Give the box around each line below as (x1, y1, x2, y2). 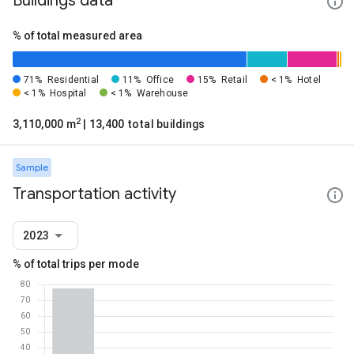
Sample (16, 161, 48, 173)
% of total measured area (13, 29, 142, 42)
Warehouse (136, 88, 189, 99)
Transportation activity (13, 184, 176, 204)
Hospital (50, 88, 87, 99)
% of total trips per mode (13, 258, 139, 270)
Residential (47, 74, 99, 85)
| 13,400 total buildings (81, 118, 205, 130)
